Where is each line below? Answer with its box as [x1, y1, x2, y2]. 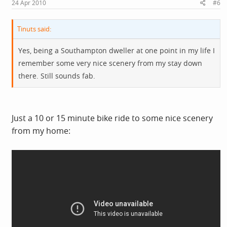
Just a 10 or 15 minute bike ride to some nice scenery [12, 112, 213, 124]
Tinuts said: [17, 24, 51, 33]
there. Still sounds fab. [18, 71, 95, 81]
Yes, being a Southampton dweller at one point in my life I [18, 46, 215, 55]
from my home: [12, 125, 70, 136]
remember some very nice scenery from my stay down [18, 58, 202, 68]
